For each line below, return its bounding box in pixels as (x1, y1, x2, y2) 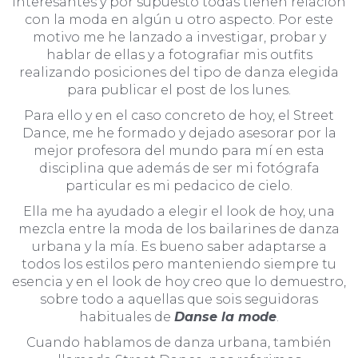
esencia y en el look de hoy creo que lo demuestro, (12, 273, 346, 289)
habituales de (79, 308, 174, 324)
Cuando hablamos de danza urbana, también (26, 334, 332, 350)
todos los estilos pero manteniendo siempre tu (22, 256, 336, 272)
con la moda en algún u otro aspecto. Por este (25, 11, 333, 27)
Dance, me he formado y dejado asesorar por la (22, 125, 336, 141)
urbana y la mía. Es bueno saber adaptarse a (31, 238, 327, 254)
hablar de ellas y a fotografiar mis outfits (46, 46, 312, 62)
